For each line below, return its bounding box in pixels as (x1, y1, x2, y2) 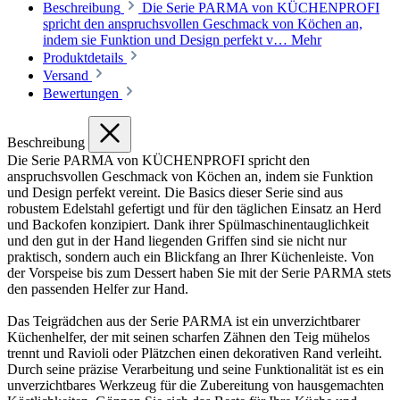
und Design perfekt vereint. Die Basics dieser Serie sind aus (7, 184, 343, 200)
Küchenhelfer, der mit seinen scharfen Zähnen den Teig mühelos (7, 329, 370, 345)
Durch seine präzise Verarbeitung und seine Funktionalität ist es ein (7, 361, 384, 377)
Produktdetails (43, 49, 123, 65)
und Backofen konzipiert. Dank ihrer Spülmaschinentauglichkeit (7, 216, 369, 232)
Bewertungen (43, 85, 122, 101)
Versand (43, 67, 92, 83)
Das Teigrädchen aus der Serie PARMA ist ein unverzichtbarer (7, 312, 360, 329)
